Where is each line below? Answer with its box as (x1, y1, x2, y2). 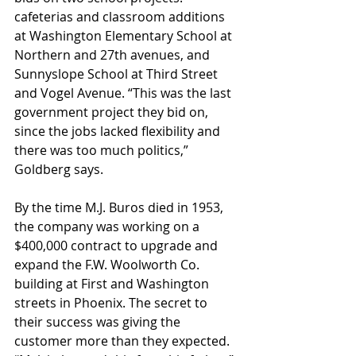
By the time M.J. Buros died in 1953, (14, 199, 226, 217)
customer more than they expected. (14, 332, 233, 350)
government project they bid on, (14, 103, 211, 122)
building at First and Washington (14, 275, 212, 293)
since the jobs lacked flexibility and (14, 122, 223, 141)
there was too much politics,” (14, 141, 192, 160)
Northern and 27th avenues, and (14, 46, 213, 64)
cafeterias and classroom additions (14, 8, 228, 26)
